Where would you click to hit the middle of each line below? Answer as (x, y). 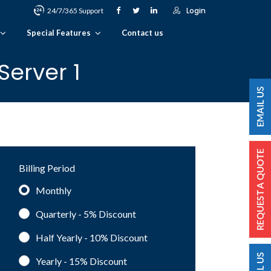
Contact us (142, 33)
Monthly (54, 190)
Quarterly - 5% (67, 214)
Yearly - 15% (63, 261)
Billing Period (47, 168)
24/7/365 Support (75, 11)
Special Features (59, 33)
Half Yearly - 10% (73, 237)
